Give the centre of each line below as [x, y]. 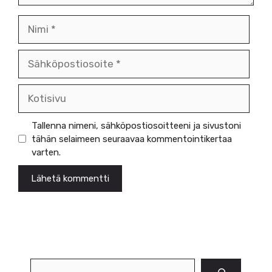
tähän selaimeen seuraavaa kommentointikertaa [131, 139]
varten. [46, 152]
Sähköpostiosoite [55, 56]
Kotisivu [34, 90]
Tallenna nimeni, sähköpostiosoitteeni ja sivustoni [136, 125]
